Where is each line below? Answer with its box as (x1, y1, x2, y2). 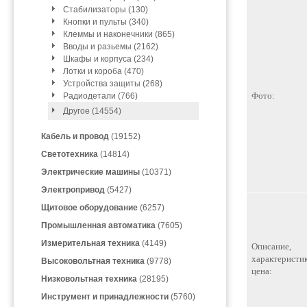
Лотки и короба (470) (63, 66, 144, 76)
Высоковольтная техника (41, 256, 145, 266)
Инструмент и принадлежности (41, 292, 169, 302)
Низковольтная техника (41, 274, 137, 284)
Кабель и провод (41, 132, 109, 141)
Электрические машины (41, 167, 140, 177)
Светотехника (41, 149, 98, 159)
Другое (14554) (63, 106, 121, 116)
